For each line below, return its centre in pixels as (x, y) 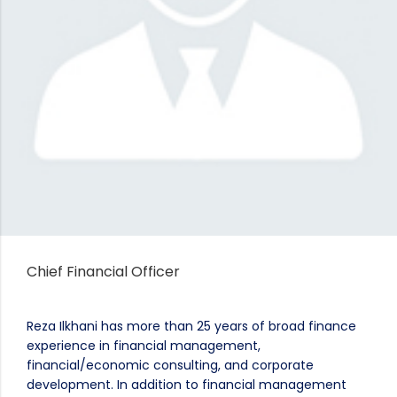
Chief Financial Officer (103, 272)
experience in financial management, (144, 346)
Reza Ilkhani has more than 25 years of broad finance (191, 326)
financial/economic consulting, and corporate (170, 365)
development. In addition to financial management (187, 385)
